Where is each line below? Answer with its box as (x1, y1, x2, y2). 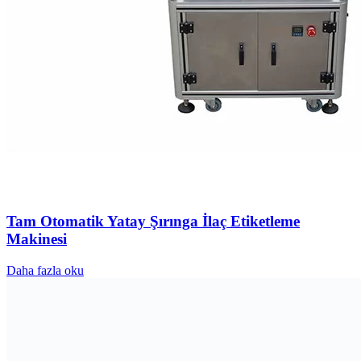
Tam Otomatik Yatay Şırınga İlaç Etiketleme (6, 213, 300, 230)
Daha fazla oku (6, 263, 84, 277)
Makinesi (6, 230, 67, 248)
